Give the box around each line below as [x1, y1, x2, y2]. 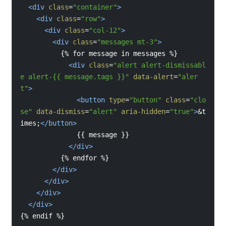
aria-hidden [121, 107, 165, 116]
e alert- [20, 72, 52, 81]
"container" [72, 3, 117, 11]
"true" [169, 107, 194, 116]
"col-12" [88, 26, 121, 34]
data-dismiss [36, 107, 85, 116]
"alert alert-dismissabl [112, 61, 206, 69]
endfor [72, 153, 101, 162]
